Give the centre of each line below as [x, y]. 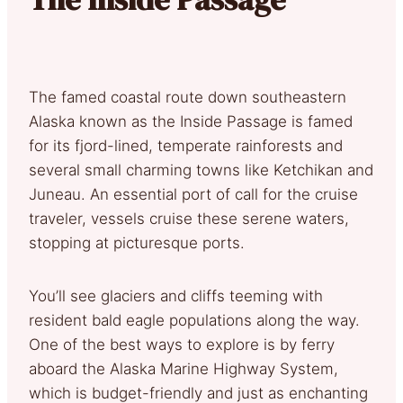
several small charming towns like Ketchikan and [201, 170]
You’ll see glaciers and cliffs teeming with [176, 296]
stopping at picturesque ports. [137, 242]
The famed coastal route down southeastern [188, 97]
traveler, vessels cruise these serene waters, [189, 218]
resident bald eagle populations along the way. [194, 320]
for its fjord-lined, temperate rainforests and [186, 145]
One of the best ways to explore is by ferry [182, 344]
